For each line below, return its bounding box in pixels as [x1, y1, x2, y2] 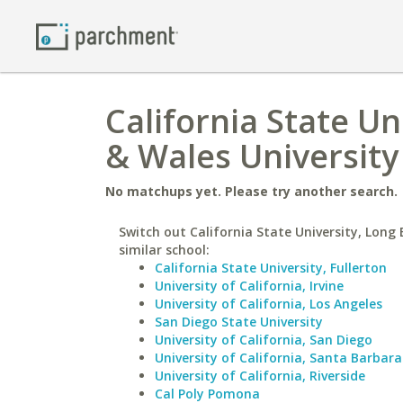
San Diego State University [155, 313, 323, 330]
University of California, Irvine [155, 277, 344, 294]
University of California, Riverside [155, 367, 365, 384]
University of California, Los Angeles [155, 295, 382, 312]
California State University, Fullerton [155, 259, 387, 276]
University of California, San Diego [155, 331, 372, 348]
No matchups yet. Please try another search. [105, 183, 398, 200]
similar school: [119, 241, 210, 258]
